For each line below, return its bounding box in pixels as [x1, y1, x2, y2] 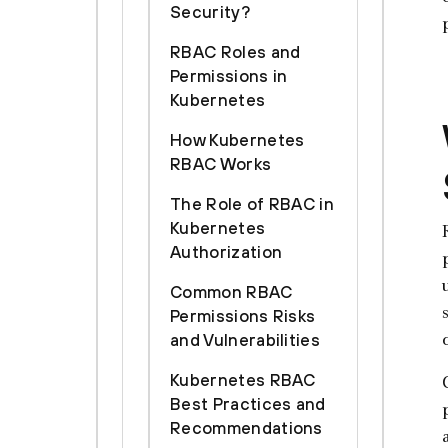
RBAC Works [170, 154, 272, 174]
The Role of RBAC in [170, 194, 335, 214]
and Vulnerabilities [170, 330, 321, 350]
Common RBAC [170, 282, 293, 302]
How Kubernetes [170, 130, 305, 150]
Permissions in [170, 66, 288, 86]
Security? [170, 2, 250, 22]
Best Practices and [170, 394, 326, 414]
